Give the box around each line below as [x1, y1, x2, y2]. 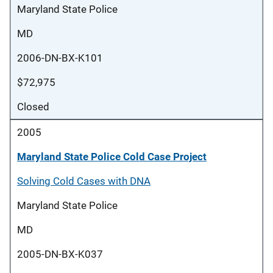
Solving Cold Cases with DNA [17, 175, 151, 187]
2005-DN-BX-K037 [17, 248, 103, 260]
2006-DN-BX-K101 [17, 52, 103, 64]
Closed [17, 101, 49, 113]
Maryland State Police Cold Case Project [17, 151, 207, 163]
